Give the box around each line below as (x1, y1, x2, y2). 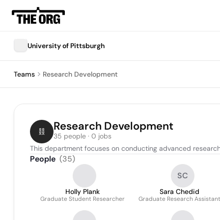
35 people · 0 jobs (54, 132, 111, 140)
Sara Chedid (160, 187, 199, 196)
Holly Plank (65, 187, 100, 196)
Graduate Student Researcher (40, 195, 125, 203)
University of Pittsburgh (27, 41, 105, 50)
